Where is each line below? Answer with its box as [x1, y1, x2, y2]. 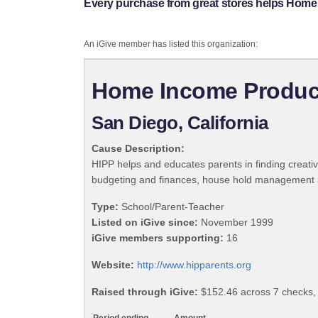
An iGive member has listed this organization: [84, 39, 258, 50]
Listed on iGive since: [92, 216, 198, 229]
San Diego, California [92, 112, 268, 134]
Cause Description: [92, 143, 185, 155]
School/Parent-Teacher [119, 201, 224, 213]
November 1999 [198, 216, 273, 229]
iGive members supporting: [92, 232, 224, 244]
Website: [92, 259, 134, 271]
